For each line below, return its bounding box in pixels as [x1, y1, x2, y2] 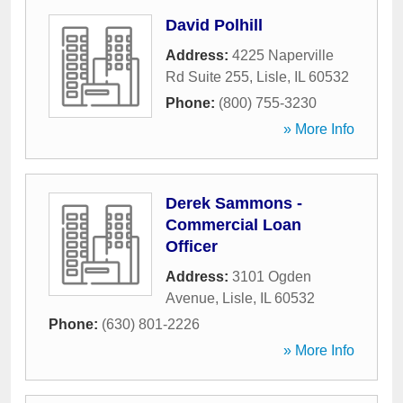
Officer [166, 237, 218, 255]
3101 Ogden [232, 269, 311, 284]
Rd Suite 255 [166, 69, 249, 85]
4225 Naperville [232, 48, 334, 63]
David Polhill [166, 16, 263, 34]
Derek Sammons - [166, 194, 302, 212]
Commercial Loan [166, 216, 301, 234]
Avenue [166, 291, 215, 306]
